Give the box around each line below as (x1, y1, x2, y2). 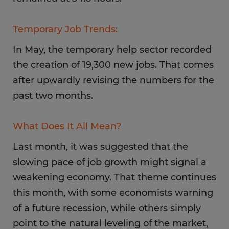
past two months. (13, 90, 93, 101)
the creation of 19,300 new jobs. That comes (13, 59, 214, 71)
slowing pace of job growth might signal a (13, 156, 207, 168)
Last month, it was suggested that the (13, 141, 188, 152)
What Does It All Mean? (13, 121, 121, 132)
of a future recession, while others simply (13, 202, 201, 214)
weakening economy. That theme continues (13, 172, 216, 183)
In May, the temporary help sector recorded (13, 44, 212, 55)
